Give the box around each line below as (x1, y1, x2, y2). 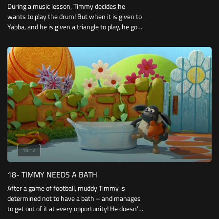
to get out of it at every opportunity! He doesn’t (7, 202, 141, 216)
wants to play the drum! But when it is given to (7, 10, 142, 23)
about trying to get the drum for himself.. (7, 30, 124, 44)
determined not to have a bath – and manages (7, 192, 141, 205)
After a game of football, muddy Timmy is (7, 182, 125, 195)
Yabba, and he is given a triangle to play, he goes (7, 20, 144, 33)
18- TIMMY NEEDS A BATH (7, 167, 97, 182)
